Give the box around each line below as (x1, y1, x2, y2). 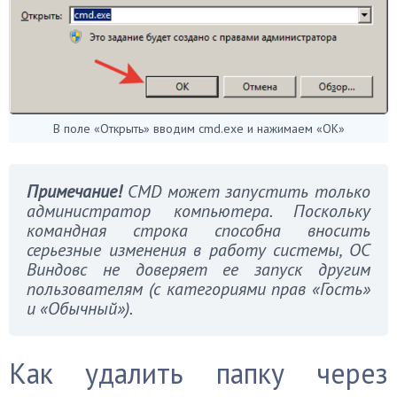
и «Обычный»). (27, 296, 133, 320)
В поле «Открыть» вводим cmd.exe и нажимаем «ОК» (52, 120, 345, 136)
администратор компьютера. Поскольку (27, 198, 370, 222)
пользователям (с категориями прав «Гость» (27, 276, 370, 300)
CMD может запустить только (121, 179, 370, 203)
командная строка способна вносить (27, 218, 370, 242)
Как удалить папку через (9, 354, 388, 392)
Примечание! (27, 179, 121, 203)
